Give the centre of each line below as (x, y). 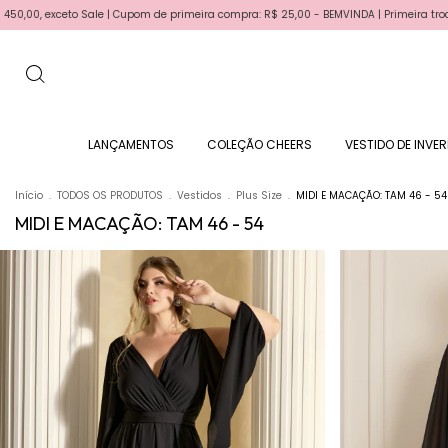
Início (29, 195)
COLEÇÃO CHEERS (259, 144)
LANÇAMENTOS (130, 144)
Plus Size (259, 195)
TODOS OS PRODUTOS (110, 195)
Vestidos (199, 195)
